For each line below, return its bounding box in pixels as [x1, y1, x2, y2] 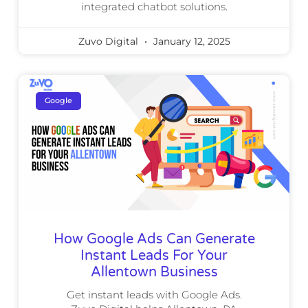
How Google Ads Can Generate [53, 230, 255, 247]
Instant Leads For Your [80, 247, 228, 264]
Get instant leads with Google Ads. [66, 287, 242, 301]
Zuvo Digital [78, 34, 141, 47]
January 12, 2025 [150, 34, 230, 47]
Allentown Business [90, 263, 218, 280]
